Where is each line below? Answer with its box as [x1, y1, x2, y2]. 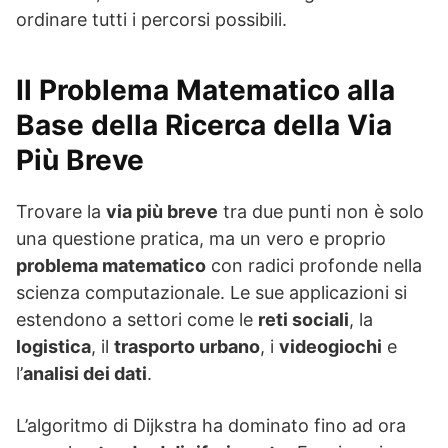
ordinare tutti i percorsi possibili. [16, 9, 287, 31]
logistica [16, 336, 91, 358]
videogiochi [279, 336, 382, 358]
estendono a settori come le [16, 309, 258, 331]
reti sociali [258, 309, 349, 331]
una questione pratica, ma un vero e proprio [16, 228, 386, 250]
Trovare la [16, 201, 106, 223]
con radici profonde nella [206, 255, 422, 277]
